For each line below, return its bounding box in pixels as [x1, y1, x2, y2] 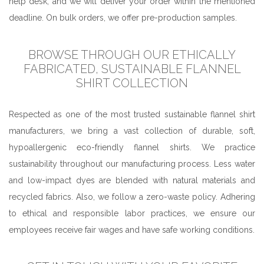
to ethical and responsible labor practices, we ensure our [9, 208, 255, 218]
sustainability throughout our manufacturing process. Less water [9, 159, 255, 169]
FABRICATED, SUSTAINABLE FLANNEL [23, 61, 241, 76]
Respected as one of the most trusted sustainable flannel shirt [9, 109, 255, 119]
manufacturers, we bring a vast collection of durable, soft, [9, 126, 255, 136]
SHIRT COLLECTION [76, 75, 188, 90]
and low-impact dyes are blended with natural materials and [9, 175, 255, 185]
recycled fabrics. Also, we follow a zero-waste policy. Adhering [9, 192, 255, 202]
